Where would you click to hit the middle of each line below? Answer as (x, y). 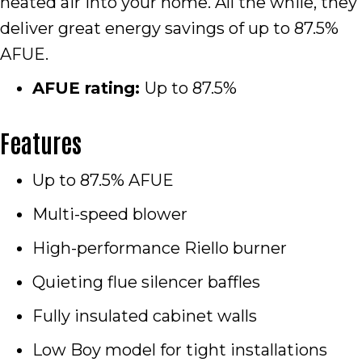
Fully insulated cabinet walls (145, 316)
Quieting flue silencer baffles (146, 282)
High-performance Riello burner (160, 248)
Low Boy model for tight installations (180, 349)
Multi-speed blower (110, 214)
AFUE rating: (88, 88)
